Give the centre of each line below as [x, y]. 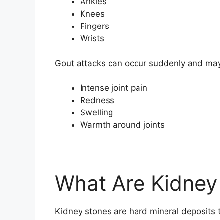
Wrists [92, 39]
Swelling [96, 113]
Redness [97, 100]
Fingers [95, 26]
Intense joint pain [114, 88]
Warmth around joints [122, 125]
